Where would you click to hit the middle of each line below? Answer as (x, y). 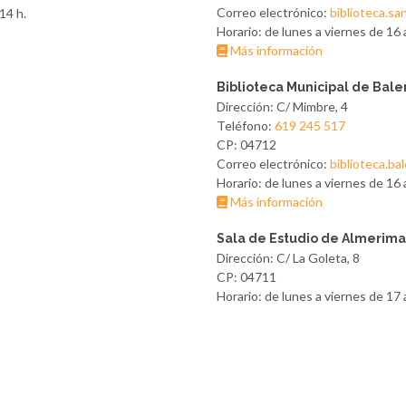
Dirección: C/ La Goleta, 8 (288, 258)
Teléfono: (246, 126)
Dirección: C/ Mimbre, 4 (282, 106)
